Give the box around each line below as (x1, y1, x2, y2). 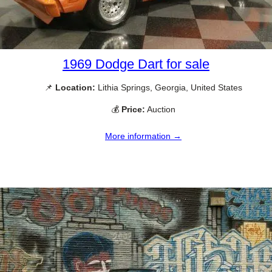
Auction (145, 104, 175, 114)
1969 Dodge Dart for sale (63, 56, 209, 72)
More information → (105, 131, 182, 141)
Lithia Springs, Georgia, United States (95, 83, 242, 93)
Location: (55, 83, 95, 93)
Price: (121, 104, 145, 114)
